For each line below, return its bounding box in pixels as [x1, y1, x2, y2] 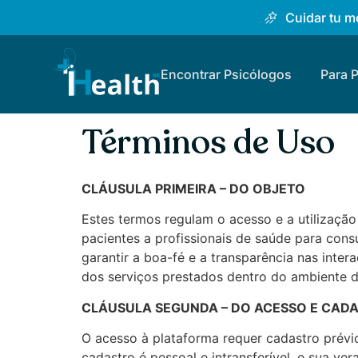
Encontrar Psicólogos [160, 66, 292, 82]
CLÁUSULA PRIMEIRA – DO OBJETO [82, 181, 305, 197]
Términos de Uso [82, 120, 335, 165]
